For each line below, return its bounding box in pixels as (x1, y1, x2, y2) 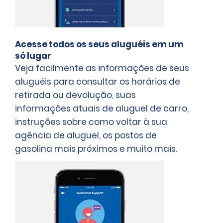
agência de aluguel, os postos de (15, 129, 157, 141)
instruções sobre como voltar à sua (15, 115, 167, 128)
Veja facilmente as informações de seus (15, 62, 189, 74)
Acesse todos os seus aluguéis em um (15, 38, 184, 50)
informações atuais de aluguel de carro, (15, 102, 189, 114)
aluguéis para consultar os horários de (15, 75, 180, 88)
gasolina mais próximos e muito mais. (15, 142, 181, 155)
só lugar (15, 49, 53, 62)
